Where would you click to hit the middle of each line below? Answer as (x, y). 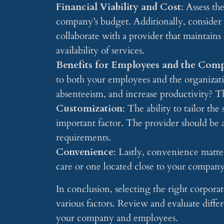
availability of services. (100, 50)
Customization (89, 108)
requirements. (83, 137)
